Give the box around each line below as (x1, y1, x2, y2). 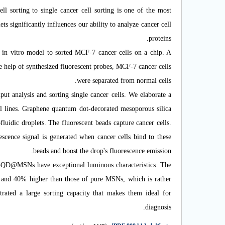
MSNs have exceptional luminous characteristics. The (17, 161, 171, 169)
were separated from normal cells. (77, 77, 171, 84)
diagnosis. (145, 203, 171, 211)
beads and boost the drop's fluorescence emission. (33, 147, 171, 155)
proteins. (149, 35, 171, 42)
